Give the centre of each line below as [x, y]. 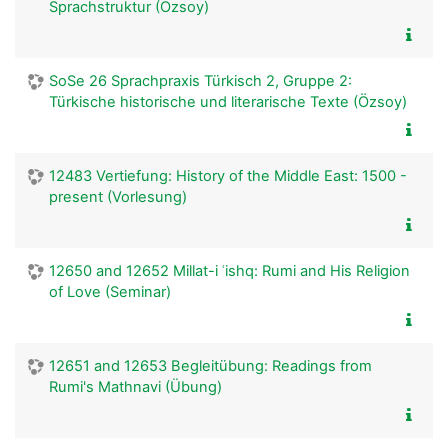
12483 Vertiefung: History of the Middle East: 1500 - [228, 175]
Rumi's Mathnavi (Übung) [135, 386]
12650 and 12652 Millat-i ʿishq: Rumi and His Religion [229, 270]
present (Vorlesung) [118, 196]
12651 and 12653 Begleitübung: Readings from [210, 365]
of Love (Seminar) [110, 291]
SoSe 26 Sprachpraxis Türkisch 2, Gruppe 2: [200, 80]
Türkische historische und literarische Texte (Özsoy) [228, 101]
